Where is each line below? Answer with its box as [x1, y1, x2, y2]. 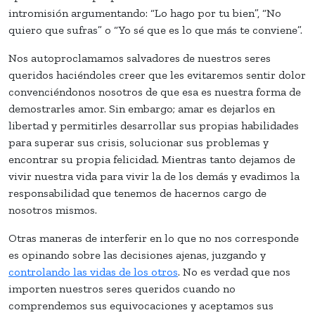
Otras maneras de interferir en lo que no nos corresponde [8, 231, 299, 245]
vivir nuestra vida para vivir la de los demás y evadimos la [8, 169, 300, 183]
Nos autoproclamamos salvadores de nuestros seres [8, 51, 271, 65]
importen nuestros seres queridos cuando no [8, 281, 236, 295]
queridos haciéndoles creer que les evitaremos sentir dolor [8, 67, 306, 82]
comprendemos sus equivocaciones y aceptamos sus [8, 298, 274, 312]
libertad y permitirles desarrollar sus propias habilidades [8, 118, 299, 132]
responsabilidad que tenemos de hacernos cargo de [8, 186, 266, 200]
